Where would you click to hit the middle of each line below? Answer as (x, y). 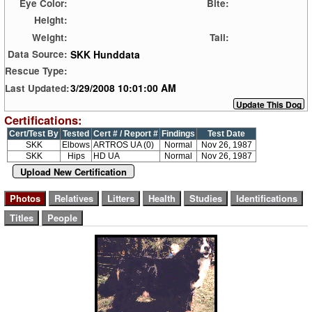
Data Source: (38, 54)
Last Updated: (37, 88)
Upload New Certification (73, 171)
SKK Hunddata (105, 54)
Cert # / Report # (126, 134)
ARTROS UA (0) (124, 145)
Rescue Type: (36, 71)
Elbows (76, 145)
